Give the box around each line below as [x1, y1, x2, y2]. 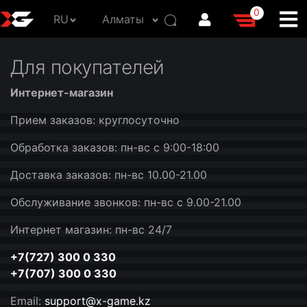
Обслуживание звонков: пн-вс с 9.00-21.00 [10, 195, 241, 209]
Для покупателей [10, 56, 164, 79]
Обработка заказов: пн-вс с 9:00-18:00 [10, 140, 219, 154]
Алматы [101, 12, 144, 26]
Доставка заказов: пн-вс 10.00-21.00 [10, 168, 207, 182]
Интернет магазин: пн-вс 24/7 [10, 223, 172, 236]
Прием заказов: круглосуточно [10, 113, 180, 127]
